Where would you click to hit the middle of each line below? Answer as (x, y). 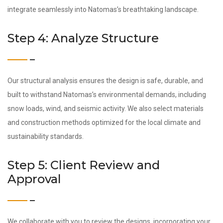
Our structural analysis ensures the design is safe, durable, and (105, 81)
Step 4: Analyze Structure (83, 38)
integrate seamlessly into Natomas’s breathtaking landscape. (103, 9)
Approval (34, 179)
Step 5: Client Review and (84, 165)
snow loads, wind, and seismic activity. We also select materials (106, 109)
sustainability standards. (46, 136)
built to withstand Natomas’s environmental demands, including (107, 95)
